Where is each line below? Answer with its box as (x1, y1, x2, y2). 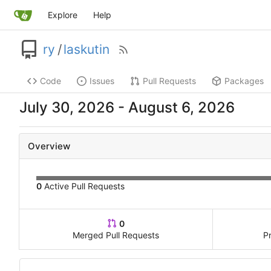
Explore (47, 10, 77, 20)
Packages (224, 76, 264, 87)
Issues (90, 76, 114, 87)
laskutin (64, 42, 109, 57)
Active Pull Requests (42, 181, 125, 192)
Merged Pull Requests (73, 230, 160, 241)
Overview (28, 140, 70, 152)
